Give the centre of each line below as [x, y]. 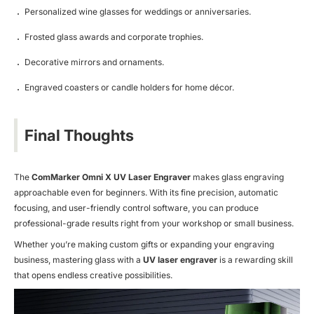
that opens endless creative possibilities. [93, 275]
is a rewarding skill [255, 260]
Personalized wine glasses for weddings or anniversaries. [138, 12]
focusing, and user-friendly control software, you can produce [136, 208]
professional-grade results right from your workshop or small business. [154, 224]
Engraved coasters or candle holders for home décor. [129, 88]
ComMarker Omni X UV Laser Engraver [111, 177]
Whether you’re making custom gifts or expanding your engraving [144, 245]
